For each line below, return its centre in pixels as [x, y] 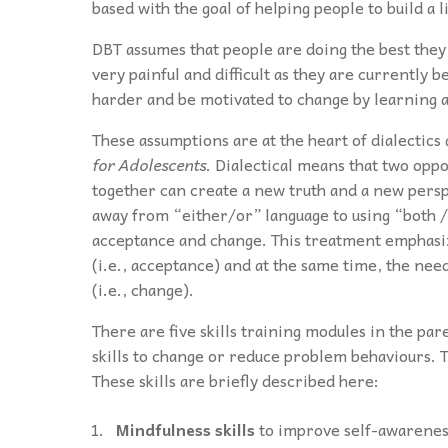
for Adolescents [149, 163]
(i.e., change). [143, 288]
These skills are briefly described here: [235, 379]
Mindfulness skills [187, 428]
